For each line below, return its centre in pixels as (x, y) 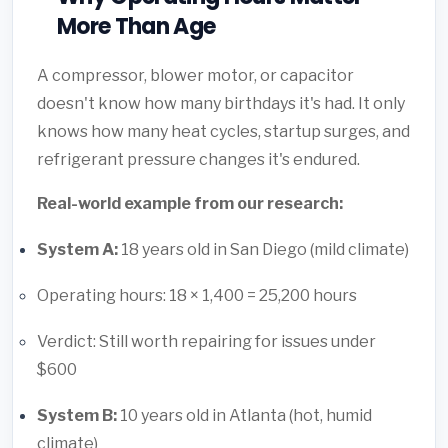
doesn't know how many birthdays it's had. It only (221, 103)
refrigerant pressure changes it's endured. (198, 159)
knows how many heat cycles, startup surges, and (223, 131)
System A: (77, 249)
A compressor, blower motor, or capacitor (195, 75)
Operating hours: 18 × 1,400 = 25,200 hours (197, 295)
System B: (77, 415)
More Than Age (136, 26)
